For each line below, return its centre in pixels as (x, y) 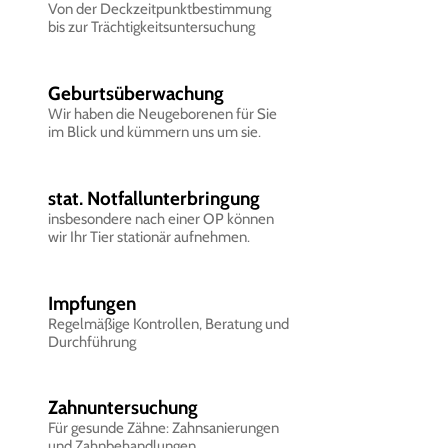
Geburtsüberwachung (136, 93)
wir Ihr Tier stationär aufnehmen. (149, 237)
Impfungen (92, 303)
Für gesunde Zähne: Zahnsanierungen (163, 428)
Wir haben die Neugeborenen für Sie (162, 114)
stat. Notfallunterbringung (154, 198)
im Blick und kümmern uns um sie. (154, 132)
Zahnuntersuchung (123, 407)
